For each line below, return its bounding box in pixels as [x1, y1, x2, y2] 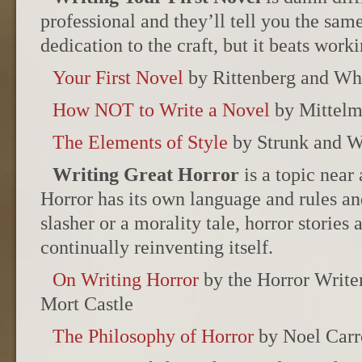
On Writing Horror [53, 269, 199, 290]
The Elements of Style [53, 132, 228, 153]
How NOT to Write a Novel [53, 99, 270, 120]
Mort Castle [40, 293, 133, 314]
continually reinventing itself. [40, 237, 273, 258]
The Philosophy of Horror [53, 326, 254, 347]
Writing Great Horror [53, 164, 239, 185]
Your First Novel [53, 67, 183, 88]
